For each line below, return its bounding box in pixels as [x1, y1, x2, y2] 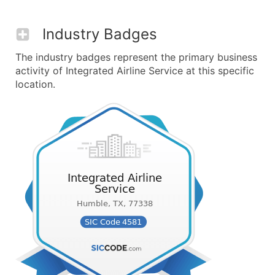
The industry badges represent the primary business [15, 51, 257, 63]
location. [15, 78, 55, 90]
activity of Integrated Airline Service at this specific [15, 64, 254, 77]
